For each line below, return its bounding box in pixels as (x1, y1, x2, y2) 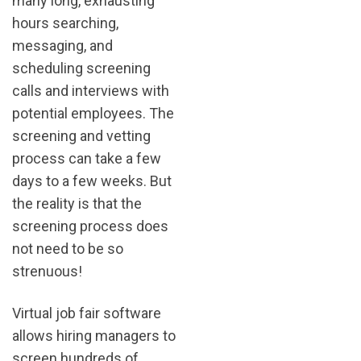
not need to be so (12, 240, 123, 258)
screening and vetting (12, 127, 151, 145)
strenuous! (12, 263, 85, 280)
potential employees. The (12, 105, 174, 122)
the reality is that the (12, 195, 142, 213)
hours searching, (12, 15, 118, 32)
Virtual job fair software (12, 305, 161, 322)
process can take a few (12, 150, 161, 168)
